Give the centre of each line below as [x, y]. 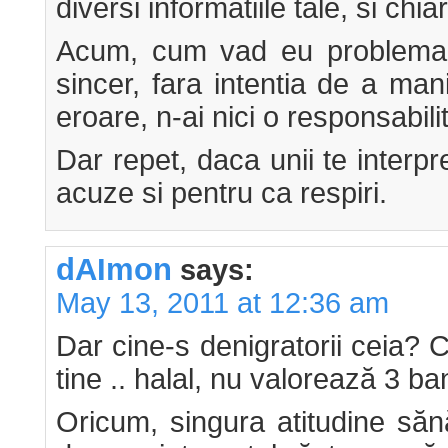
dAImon [114, 269]
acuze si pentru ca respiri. [221, 193]
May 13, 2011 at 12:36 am [222, 303]
